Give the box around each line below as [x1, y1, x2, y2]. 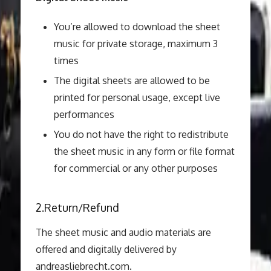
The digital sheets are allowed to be [53, 74, 210, 87]
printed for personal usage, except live [53, 91, 220, 103]
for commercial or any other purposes [53, 162, 218, 174]
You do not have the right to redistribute [53, 128, 229, 140]
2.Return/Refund [35, 201, 119, 214]
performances [53, 108, 114, 120]
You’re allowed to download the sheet [53, 21, 220, 33]
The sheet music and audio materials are [35, 226, 211, 238]
